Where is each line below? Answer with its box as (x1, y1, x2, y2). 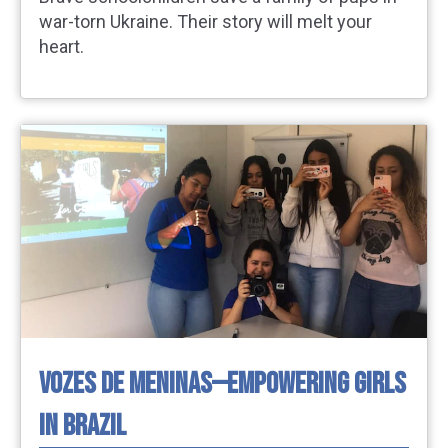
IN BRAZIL (39, 407, 126, 444)
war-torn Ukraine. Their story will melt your (39, 11, 372, 33)
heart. (39, 36, 84, 58)
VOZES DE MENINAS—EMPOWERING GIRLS (39, 365, 406, 402)
